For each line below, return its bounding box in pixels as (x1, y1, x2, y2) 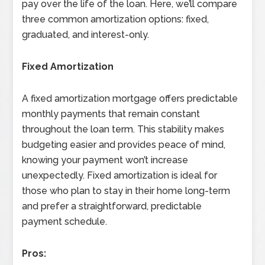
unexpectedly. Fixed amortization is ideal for (22, 170, 218, 182)
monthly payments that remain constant (22, 108, 201, 120)
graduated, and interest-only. (22, 29, 150, 41)
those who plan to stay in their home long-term (22, 185, 231, 197)
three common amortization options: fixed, (22, 14, 209, 25)
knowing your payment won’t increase (22, 154, 189, 166)
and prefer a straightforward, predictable (22, 201, 202, 212)
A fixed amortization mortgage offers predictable (22, 93, 238, 105)
